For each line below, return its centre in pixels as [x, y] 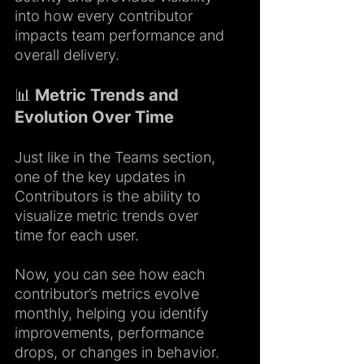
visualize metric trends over [108, 215]
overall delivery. [67, 54]
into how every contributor [106, 15]
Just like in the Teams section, [117, 157]
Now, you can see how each [112, 274]
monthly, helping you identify [114, 313]
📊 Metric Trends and [99, 95]
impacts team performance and [121, 35]
